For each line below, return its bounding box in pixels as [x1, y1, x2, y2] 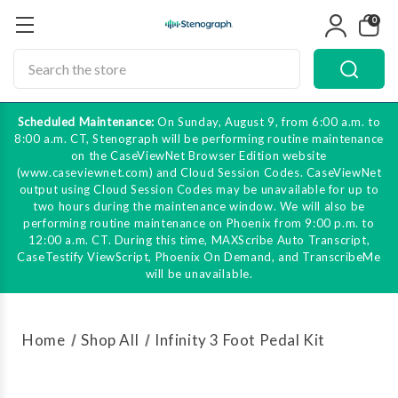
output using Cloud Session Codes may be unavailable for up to [19, 182, 379, 196]
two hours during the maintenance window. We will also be [33, 199, 365, 213]
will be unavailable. [145, 267, 253, 281]
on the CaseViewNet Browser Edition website [70, 148, 328, 163]
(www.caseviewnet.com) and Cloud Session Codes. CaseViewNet [16, 165, 382, 179]
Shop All [81, 330, 139, 349]
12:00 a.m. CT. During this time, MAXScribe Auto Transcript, [28, 233, 370, 247]
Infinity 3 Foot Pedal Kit [155, 330, 326, 349]
